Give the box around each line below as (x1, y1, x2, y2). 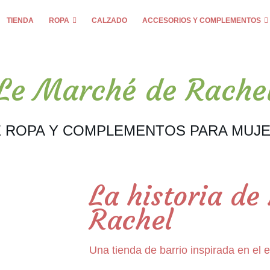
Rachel (89, 202, 173, 238)
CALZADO (92, 16, 127, 25)
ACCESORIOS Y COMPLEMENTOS (142, 16, 261, 25)
